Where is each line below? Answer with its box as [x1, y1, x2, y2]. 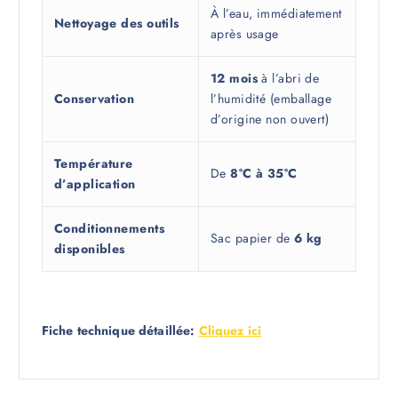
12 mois [210, 69, 259, 88]
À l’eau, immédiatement [210, 4, 342, 23]
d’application [53, 175, 136, 194]
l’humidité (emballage [210, 90, 332, 108]
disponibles [53, 240, 125, 259]
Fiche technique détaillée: [41, 322, 199, 340]
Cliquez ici [198, 322, 262, 340]
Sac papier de [210, 229, 295, 248]
